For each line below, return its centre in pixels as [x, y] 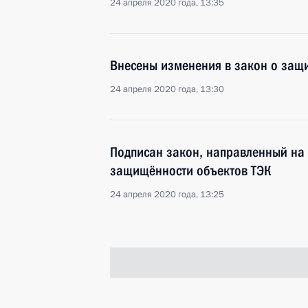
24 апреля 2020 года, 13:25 [167, 195]
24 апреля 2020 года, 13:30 [167, 89]
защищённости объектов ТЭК [190, 170]
